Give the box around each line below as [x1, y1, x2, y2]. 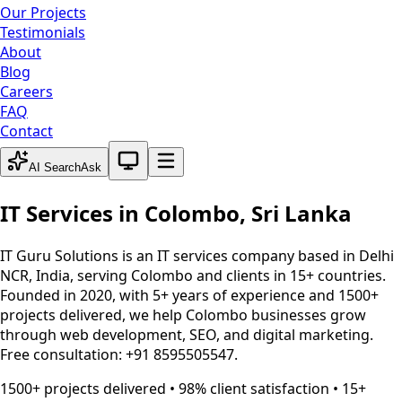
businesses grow [248, 304, 366, 325]
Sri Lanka [251, 197, 352, 228]
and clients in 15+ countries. [193, 265, 386, 285]
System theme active [108, 140, 248, 160]
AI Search [29, 161, 81, 174]
